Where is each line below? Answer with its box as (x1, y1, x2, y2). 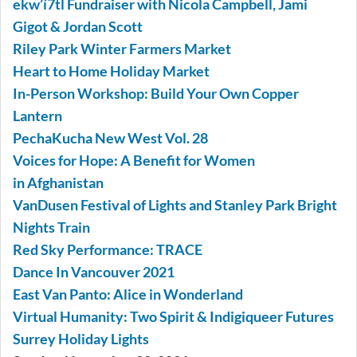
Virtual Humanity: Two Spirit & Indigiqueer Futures (13, 308, 334, 326)
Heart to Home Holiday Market (13, 62, 210, 80)
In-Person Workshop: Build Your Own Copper (13, 84, 299, 103)
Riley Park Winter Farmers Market (13, 40, 231, 58)
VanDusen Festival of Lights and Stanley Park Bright (13, 196, 337, 214)
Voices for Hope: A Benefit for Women (13, 151, 255, 170)
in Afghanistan (13, 174, 104, 192)
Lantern (13, 107, 62, 125)
